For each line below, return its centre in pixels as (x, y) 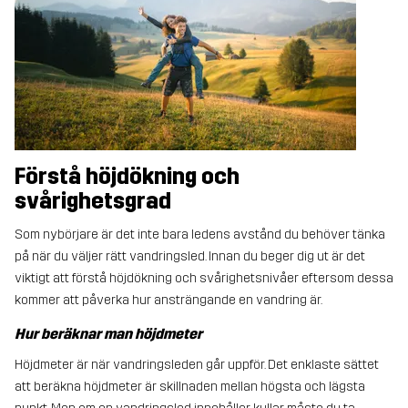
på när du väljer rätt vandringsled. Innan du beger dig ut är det (190, 256)
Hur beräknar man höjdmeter (108, 333)
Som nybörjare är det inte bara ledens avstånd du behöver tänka (200, 234)
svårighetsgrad (93, 201)
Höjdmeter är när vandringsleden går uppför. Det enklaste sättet (197, 364)
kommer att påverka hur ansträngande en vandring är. (168, 300)
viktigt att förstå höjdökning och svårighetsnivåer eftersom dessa (204, 278)
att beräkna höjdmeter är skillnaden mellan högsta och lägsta (190, 386)
